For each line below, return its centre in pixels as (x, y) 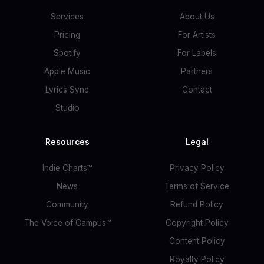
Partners (197, 71)
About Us (197, 16)
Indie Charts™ (67, 168)
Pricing (67, 35)
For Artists (197, 35)
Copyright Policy (197, 223)
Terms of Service (197, 186)
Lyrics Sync (67, 90)
